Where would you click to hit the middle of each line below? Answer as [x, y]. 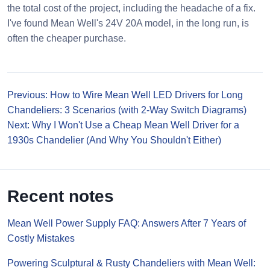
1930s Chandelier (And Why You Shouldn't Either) [114, 140]
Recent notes [61, 196]
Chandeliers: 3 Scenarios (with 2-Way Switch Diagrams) [127, 110]
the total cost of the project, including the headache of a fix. [131, 8]
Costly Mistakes [41, 238]
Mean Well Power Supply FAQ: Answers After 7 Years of [127, 223]
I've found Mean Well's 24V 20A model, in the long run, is [128, 23]
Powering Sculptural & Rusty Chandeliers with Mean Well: [131, 263]
